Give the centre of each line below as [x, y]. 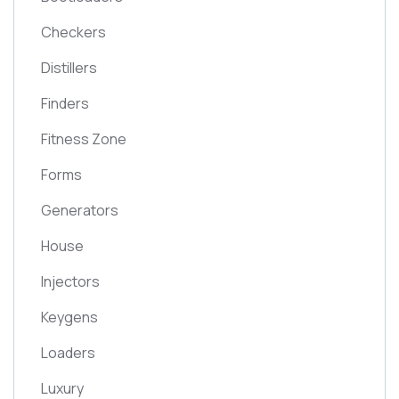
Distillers [69, 68]
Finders [65, 103]
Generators [80, 210]
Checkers [73, 32]
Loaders [68, 353]
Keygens [69, 317]
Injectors [70, 281]
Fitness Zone [84, 139]
